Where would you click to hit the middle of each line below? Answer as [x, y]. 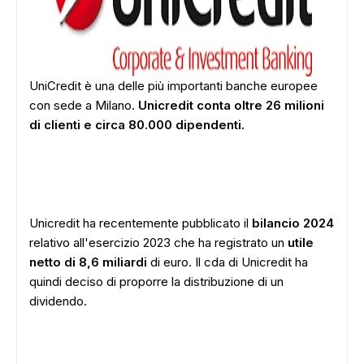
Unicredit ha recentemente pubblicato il [141, 223]
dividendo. [58, 301]
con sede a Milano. [84, 105]
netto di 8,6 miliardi [88, 262]
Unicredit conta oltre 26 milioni [231, 105]
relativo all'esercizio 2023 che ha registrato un [158, 243]
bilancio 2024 [293, 223]
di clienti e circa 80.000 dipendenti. [137, 125]
